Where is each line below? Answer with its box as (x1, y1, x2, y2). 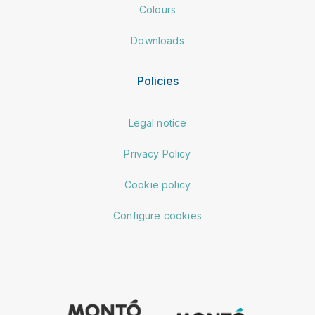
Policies (136, 74, 179, 89)
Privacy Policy (124, 148, 191, 160)
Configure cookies (113, 210, 202, 222)
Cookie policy (124, 179, 191, 191)
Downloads (131, 34, 184, 47)
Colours (139, 4, 176, 16)
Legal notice (128, 117, 187, 129)
